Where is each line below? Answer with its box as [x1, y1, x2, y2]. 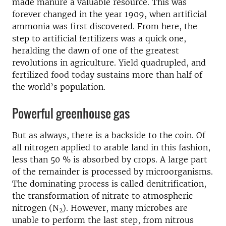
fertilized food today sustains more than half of [12, 70, 202, 80]
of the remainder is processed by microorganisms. [12, 166, 213, 177]
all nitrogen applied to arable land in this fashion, [12, 142, 210, 152]
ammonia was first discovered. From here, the [12, 21, 197, 31]
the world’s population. [12, 82, 105, 92]
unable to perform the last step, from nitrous [12, 215, 194, 225]
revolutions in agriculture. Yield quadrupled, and [12, 58, 206, 68]
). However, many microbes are [63, 203, 188, 213]
